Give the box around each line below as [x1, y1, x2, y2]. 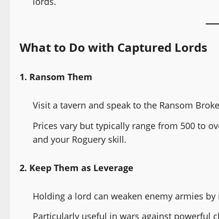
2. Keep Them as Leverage [20, 161, 133, 174]
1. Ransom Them [20, 71, 92, 83]
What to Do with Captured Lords [20, 39, 207, 56]
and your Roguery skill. [33, 133, 127, 145]
